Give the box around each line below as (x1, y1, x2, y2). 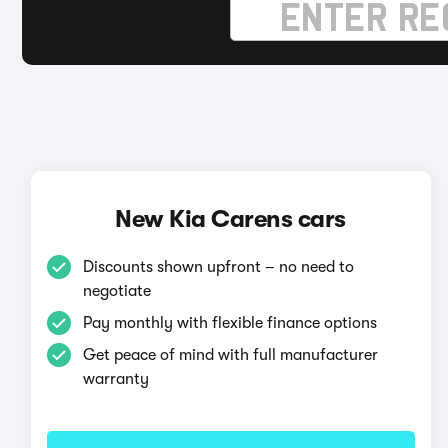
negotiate (82, 282, 151, 300)
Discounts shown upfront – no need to (82, 258, 354, 276)
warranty (82, 370, 149, 388)
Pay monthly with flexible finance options (82, 314, 377, 332)
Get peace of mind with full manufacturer (82, 346, 378, 364)
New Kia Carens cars (115, 205, 346, 233)
